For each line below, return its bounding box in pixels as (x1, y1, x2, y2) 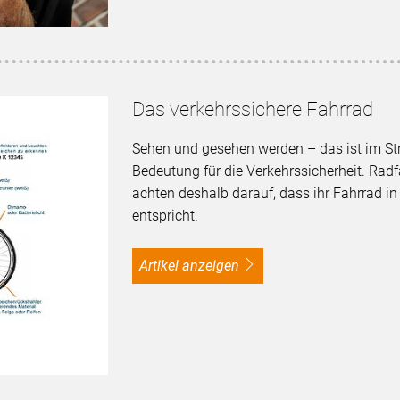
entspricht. (131, 207, 198, 225)
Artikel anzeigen (147, 257, 239, 275)
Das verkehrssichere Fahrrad (131, 98, 373, 121)
